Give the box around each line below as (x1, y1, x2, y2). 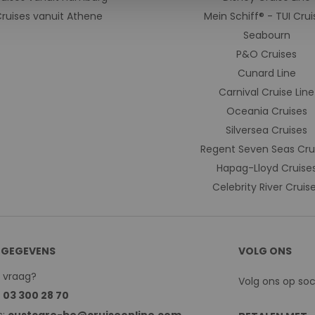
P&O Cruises (236, 47, 297, 61)
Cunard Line (237, 66, 296, 80)
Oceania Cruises (226, 104, 307, 118)
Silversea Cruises (226, 123, 307, 137)
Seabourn (243, 28, 290, 42)
